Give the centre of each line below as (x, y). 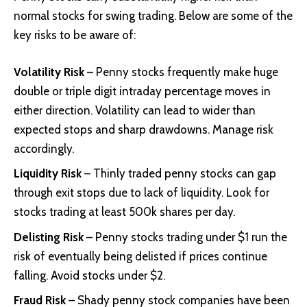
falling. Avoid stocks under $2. (89, 275)
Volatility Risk (49, 72)
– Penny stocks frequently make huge (181, 72)
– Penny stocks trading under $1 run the (185, 237)
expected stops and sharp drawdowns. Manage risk (144, 129)
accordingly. (44, 148)
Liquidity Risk (49, 174)
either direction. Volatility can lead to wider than (135, 110)
